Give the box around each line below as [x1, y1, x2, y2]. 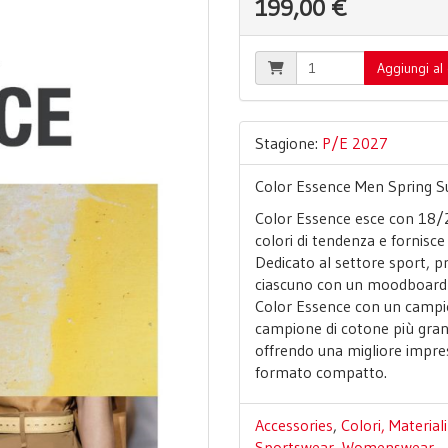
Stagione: [255, 133, 322, 153]
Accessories [255, 415, 333, 435]
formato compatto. [255, 362, 387, 382]
